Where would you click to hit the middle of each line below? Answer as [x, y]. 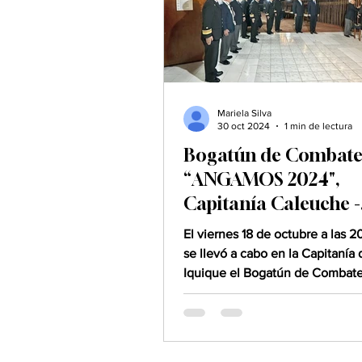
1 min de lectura [318, 126]
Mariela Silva [244, 113]
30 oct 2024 [244, 126]
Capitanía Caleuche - [272, 203]
